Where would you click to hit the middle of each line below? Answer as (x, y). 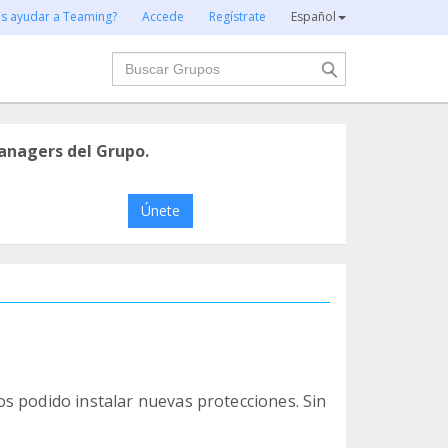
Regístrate (237, 16)
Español (313, 16)
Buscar (137, 62)
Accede (163, 16)
